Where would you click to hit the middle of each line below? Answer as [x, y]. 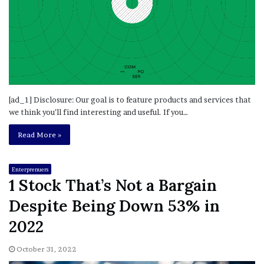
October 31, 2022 [47, 249]
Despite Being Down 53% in [114, 206]
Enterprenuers [30, 170]
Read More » [39, 135]
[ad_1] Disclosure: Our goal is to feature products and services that [130, 100]
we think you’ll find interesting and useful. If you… [98, 112]
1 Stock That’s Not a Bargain [113, 185]
